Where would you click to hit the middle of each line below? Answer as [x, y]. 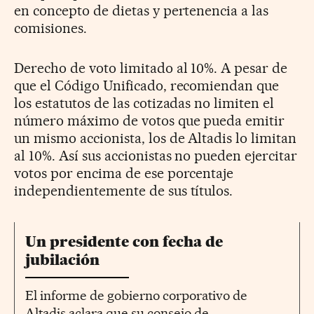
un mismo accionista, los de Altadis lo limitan [156, 138]
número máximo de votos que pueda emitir [150, 120]
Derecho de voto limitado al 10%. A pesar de [151, 68]
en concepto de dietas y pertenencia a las [142, 10]
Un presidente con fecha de [124, 241]
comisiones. [50, 28]
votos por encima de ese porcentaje [124, 173]
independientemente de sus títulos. [124, 190]
